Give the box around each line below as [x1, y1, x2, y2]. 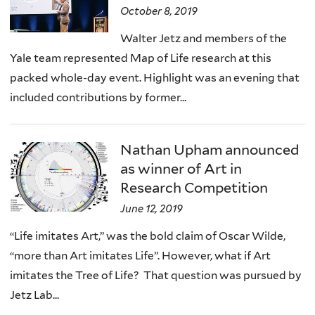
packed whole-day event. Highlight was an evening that [10, 70, 300, 84]
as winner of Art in [120, 160, 243, 178]
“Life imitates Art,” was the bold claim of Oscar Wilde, [10, 229, 285, 243]
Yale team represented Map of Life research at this [10, 51, 271, 65]
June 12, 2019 [120, 202, 184, 216]
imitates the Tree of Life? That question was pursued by [10, 269, 302, 283]
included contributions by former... [10, 90, 186, 104]
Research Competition [120, 179, 269, 197]
